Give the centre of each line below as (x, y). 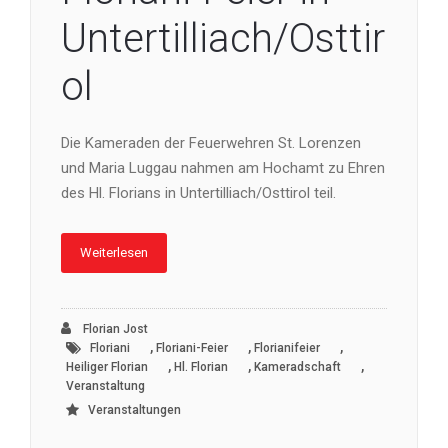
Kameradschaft (297, 366)
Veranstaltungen (134, 409)
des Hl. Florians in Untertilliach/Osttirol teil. (198, 192)
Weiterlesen (114, 252)
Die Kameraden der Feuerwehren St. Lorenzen (211, 142)
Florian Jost (114, 328)
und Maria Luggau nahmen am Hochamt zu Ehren (223, 167)
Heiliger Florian (107, 366)
